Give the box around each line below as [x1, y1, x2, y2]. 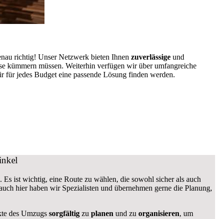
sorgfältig [48, 209, 80, 218]
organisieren [136, 209, 179, 218]
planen [90, 209, 113, 218]
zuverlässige [131, 53, 171, 62]
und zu [113, 209, 136, 218]
